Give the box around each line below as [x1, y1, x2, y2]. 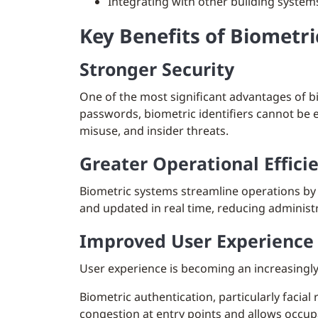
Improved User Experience [79, 229, 314, 253]
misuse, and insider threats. [79, 123, 229, 138]
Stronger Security [79, 57, 234, 81]
